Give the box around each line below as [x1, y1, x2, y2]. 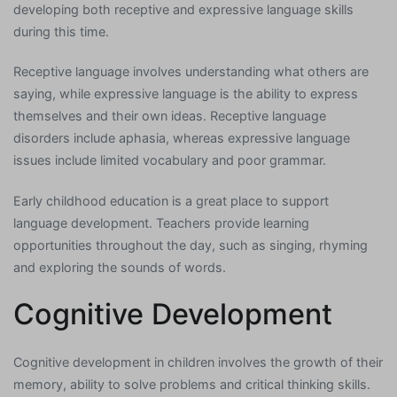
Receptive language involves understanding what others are [13, 64, 369, 80]
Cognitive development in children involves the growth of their [13, 354, 383, 370]
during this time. [13, 24, 109, 40]
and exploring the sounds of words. [13, 259, 226, 275]
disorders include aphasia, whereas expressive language [13, 130, 350, 146]
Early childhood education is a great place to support [13, 192, 329, 208]
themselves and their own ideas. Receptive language [13, 108, 326, 124]
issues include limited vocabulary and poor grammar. [13, 152, 326, 168]
